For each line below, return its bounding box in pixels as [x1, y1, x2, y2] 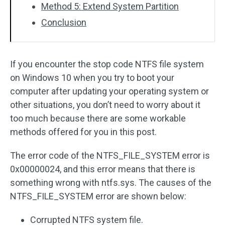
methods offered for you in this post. [10, 127, 157, 137]
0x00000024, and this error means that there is [10, 164, 195, 174]
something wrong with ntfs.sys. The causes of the [10, 177, 211, 188]
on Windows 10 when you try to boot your [10, 72, 174, 83]
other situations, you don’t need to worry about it [10, 99, 200, 110]
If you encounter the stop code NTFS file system [10, 59, 204, 69]
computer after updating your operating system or [10, 86, 209, 96]
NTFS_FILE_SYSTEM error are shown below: [10, 191, 186, 201]
